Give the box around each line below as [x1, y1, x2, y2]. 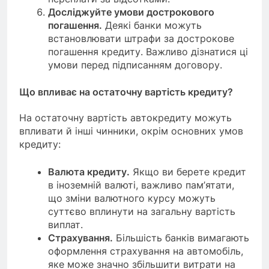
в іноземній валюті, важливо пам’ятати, [48, 178, 234, 191]
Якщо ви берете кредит [130, 165, 246, 178]
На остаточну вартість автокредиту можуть [19, 111, 232, 124]
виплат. [48, 218, 83, 231]
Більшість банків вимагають [113, 231, 249, 244]
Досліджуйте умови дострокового [48, 6, 214, 19]
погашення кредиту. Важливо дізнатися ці [48, 46, 248, 58]
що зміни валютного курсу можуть [48, 192, 216, 204]
